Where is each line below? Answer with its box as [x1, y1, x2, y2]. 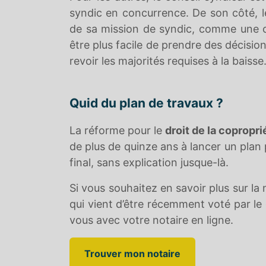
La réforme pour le [69, 124, 165, 137]
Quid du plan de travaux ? [69, 96, 223, 110]
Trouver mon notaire [84, 248, 180, 259]
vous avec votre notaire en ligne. [69, 214, 233, 226]
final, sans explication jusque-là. [69, 156, 229, 169]
